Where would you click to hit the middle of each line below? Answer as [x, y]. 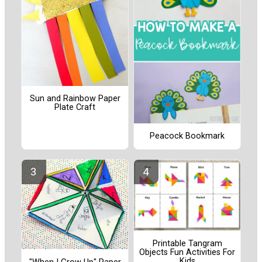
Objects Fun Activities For [187, 252]
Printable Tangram [187, 243]
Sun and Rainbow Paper [75, 99]
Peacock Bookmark [187, 136]
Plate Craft [75, 108]
